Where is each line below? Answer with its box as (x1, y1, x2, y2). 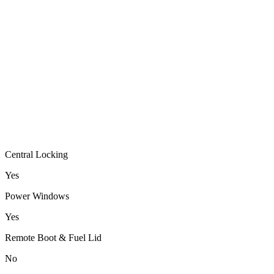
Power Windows (5, 190, 69, 201)
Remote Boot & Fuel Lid (5, 232, 102, 243)
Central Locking (5, 149, 68, 160)
